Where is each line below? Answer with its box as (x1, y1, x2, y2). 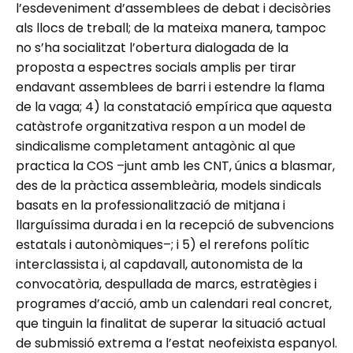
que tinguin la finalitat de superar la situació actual (16, 314, 325, 333)
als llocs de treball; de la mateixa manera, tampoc (16, 18, 326, 37)
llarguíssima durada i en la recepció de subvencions (16, 215, 334, 234)
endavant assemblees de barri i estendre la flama (16, 77, 325, 96)
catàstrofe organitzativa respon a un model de (16, 117, 306, 136)
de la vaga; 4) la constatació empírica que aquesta (16, 97, 332, 116)
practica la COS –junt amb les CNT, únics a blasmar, (16, 156, 335, 175)
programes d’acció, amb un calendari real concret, (16, 294, 332, 313)
